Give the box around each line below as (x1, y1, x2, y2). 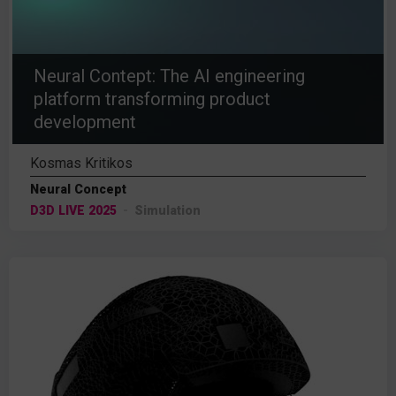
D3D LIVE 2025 (30, 203, 117, 217)
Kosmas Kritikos (30, 155, 133, 171)
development (34, 111, 136, 133)
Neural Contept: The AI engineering (34, 65, 305, 87)
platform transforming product (34, 88, 270, 110)
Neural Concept (30, 182, 126, 196)
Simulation (134, 203, 201, 217)
